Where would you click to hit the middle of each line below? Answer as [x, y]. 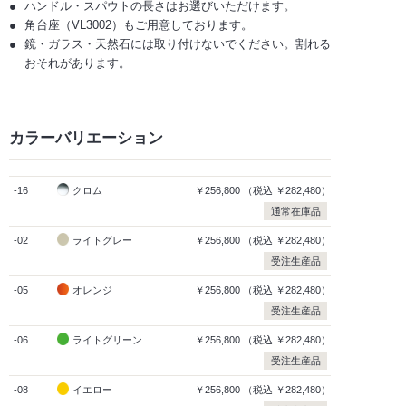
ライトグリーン [107, 339]
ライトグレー [102, 240]
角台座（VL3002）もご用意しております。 [139, 24]
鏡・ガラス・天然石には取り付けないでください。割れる [178, 43]
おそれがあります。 [77, 63]
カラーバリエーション [86, 137]
